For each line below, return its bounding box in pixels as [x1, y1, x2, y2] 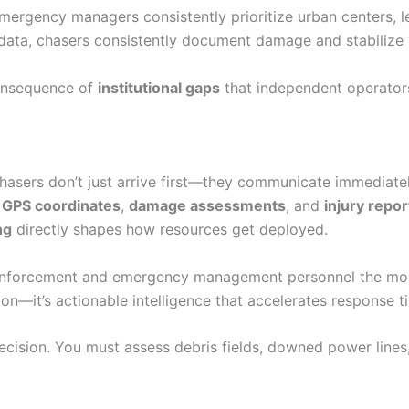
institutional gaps [98, 78, 220, 97]
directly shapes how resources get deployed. [12, 220, 328, 239]
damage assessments [129, 196, 286, 215]
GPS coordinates [2, 196, 121, 215]
